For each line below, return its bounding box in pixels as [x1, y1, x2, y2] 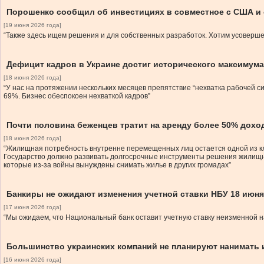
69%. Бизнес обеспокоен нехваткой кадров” [4, 92, 150, 100]
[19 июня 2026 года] [4, 22, 61, 28]
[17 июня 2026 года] [4, 204, 61, 210]
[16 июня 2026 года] [4, 256, 61, 263]
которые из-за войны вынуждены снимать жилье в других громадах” [4, 161, 231, 169]
